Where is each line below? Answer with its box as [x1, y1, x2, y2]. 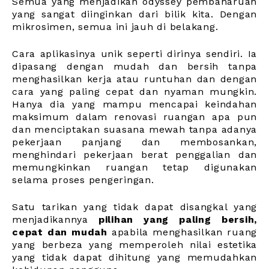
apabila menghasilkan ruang [107, 226, 258, 238]
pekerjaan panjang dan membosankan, [12, 136, 257, 148]
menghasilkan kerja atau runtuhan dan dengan [12, 73, 257, 85]
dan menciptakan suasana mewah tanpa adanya [12, 123, 257, 135]
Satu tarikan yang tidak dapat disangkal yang [12, 201, 257, 213]
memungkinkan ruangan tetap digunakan [12, 161, 257, 173]
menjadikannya [12, 213, 98, 225]
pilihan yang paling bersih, [98, 213, 257, 225]
